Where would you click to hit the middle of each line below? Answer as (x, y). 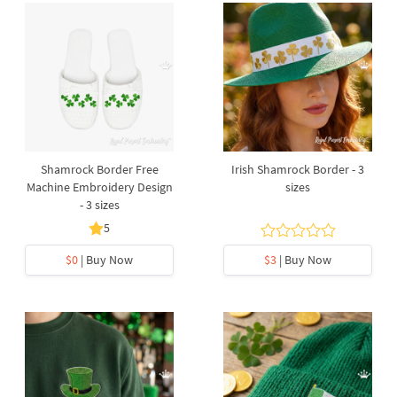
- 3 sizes (99, 205)
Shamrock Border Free (99, 169)
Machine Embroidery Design (99, 187)
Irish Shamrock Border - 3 (298, 169)
